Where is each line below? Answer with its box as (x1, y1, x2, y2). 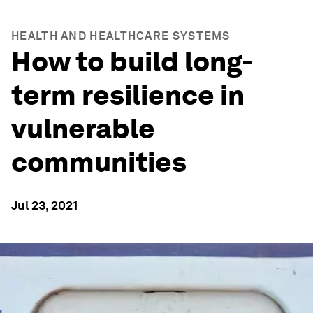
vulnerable (11, 112, 155, 145)
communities (11, 145, 187, 179)
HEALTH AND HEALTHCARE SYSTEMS (11, 29, 231, 43)
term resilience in (11, 78, 245, 112)
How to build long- (11, 45, 253, 78)
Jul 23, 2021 (11, 198, 78, 212)
